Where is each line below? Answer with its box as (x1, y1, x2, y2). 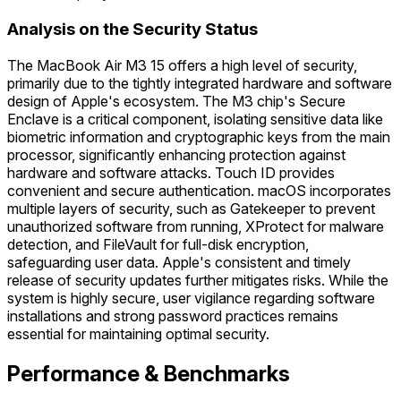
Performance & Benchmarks (7, 360, 290, 387)
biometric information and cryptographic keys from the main (7, 127, 390, 146)
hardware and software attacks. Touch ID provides (7, 163, 335, 182)
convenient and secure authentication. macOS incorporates (7, 181, 391, 200)
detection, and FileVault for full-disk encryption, (7, 235, 309, 253)
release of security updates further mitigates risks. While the (7, 270, 388, 289)
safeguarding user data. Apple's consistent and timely (7, 252, 351, 271)
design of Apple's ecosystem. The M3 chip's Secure (7, 91, 346, 110)
